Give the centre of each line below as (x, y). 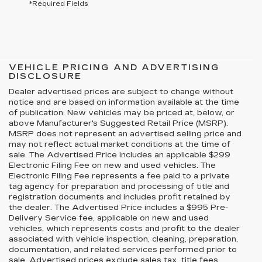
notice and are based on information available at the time (124, 102)
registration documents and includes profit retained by (120, 197)
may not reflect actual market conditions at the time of (120, 144)
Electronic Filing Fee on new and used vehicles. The (112, 166)
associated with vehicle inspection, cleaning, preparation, (123, 239)
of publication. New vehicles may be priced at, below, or (122, 113)
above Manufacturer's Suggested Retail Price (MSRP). (118, 123)
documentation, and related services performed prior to (123, 250)
